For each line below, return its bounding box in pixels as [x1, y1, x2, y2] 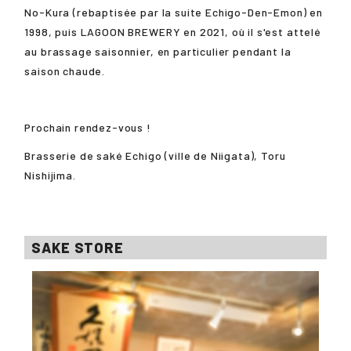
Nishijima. [24, 168, 76, 183]
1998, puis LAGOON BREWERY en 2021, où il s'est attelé [24, 24, 321, 38]
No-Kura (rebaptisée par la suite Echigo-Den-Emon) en [24, 5, 324, 19]
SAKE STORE [31, 238, 124, 256]
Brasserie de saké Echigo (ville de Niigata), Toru [24, 149, 286, 163]
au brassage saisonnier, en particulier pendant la [24, 44, 291, 58]
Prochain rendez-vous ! [24, 120, 151, 134]
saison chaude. [24, 63, 106, 78]
